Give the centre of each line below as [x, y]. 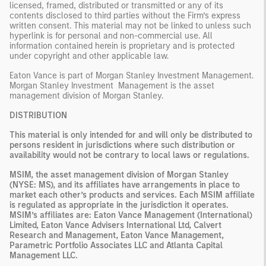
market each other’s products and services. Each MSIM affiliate [132, 195]
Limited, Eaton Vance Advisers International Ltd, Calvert [115, 225]
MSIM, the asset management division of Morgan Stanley [119, 175]
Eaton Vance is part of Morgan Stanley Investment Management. [132, 75]
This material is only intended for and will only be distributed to [131, 135]
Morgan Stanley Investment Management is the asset [112, 85]
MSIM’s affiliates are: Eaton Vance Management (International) [131, 215]
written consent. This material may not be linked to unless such [130, 26]
